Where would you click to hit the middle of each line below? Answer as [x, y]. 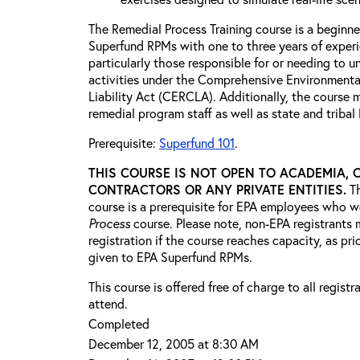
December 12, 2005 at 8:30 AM [174, 344]
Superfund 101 [197, 143]
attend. [108, 303]
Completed [119, 323]
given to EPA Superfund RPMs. [170, 257]
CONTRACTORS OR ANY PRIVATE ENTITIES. [217, 189]
